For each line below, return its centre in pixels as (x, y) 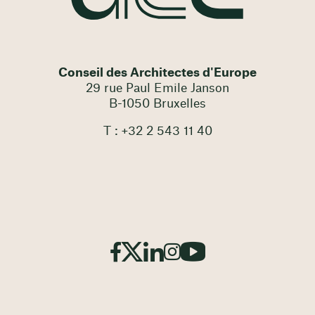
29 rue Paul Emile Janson (157, 89)
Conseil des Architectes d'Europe (157, 73)
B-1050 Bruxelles (157, 104)
